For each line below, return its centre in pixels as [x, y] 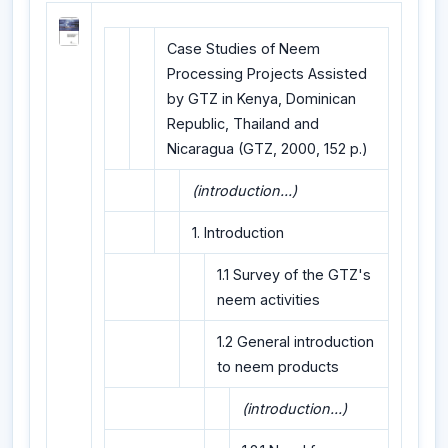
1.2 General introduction [295, 342]
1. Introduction [238, 233]
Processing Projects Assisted [267, 74]
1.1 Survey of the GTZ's [294, 275]
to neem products [278, 367]
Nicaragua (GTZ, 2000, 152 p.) [267, 149]
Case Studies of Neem [243, 49]
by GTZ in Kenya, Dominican [261, 99]
